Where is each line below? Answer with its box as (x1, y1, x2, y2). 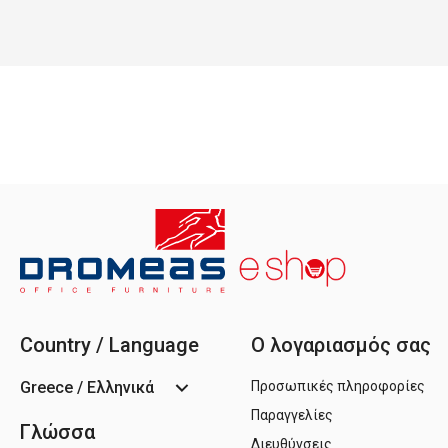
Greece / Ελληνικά (20, 377, 154, 397)
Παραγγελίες (251, 406, 333, 423)
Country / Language (20, 333, 199, 358)
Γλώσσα (20, 419, 95, 444)
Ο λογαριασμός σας (251, 333, 431, 358)
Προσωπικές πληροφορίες (251, 377, 425, 394)
